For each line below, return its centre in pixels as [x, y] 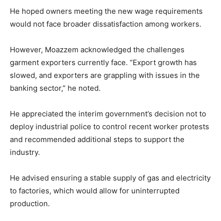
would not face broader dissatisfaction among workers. [106, 24]
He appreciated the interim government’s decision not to [108, 113]
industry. [25, 152]
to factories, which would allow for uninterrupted [95, 190]
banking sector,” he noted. [55, 88]
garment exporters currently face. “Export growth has [103, 62]
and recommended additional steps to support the [97, 139]
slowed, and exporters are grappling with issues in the [105, 75]
